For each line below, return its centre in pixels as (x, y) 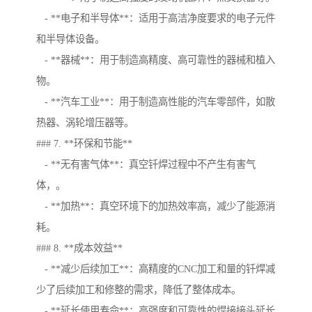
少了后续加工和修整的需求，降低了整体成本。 (139, 290)
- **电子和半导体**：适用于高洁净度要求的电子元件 (156, 18)
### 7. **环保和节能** (84, 144)
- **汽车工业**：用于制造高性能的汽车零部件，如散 (156, 102)
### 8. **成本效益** (79, 248)
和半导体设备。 (70, 39)
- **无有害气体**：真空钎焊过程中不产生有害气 (146, 165)
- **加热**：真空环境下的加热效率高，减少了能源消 (156, 206)
